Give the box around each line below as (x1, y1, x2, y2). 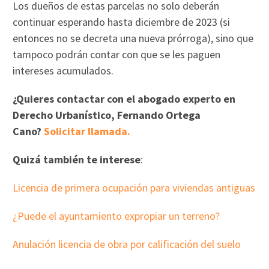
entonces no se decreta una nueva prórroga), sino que (13, 31, 254, 46)
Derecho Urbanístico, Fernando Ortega (13, 108, 201, 122)
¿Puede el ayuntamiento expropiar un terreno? (13, 209, 220, 223)
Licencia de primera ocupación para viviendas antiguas (13, 181, 256, 195)
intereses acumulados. (13, 64, 114, 78)
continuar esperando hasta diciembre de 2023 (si (13, 15, 231, 29)
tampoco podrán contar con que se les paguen (13, 47, 221, 62)
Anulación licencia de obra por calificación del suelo (13, 237, 241, 252)
